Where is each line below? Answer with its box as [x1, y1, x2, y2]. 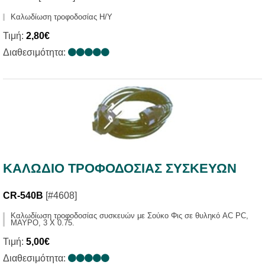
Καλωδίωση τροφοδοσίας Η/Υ [11, 12, 112, 21]
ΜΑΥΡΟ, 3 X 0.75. [11, 218, 75, 227]
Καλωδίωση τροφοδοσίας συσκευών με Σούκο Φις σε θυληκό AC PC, [11, 211, 248, 220]
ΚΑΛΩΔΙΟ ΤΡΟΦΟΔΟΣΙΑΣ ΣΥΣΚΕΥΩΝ [3, 160, 237, 176]
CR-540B [3, 190, 43, 201]
